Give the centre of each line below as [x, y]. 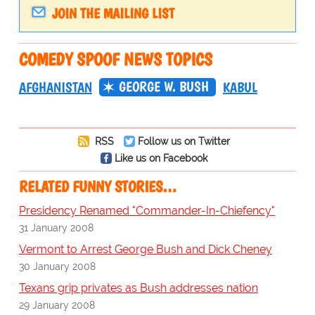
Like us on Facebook [161, 158]
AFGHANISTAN [55, 88]
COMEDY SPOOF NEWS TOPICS [115, 59]
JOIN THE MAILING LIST [113, 14]
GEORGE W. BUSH [163, 87]
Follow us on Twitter [184, 141]
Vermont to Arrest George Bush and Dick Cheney [145, 250]
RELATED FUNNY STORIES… [97, 187]
